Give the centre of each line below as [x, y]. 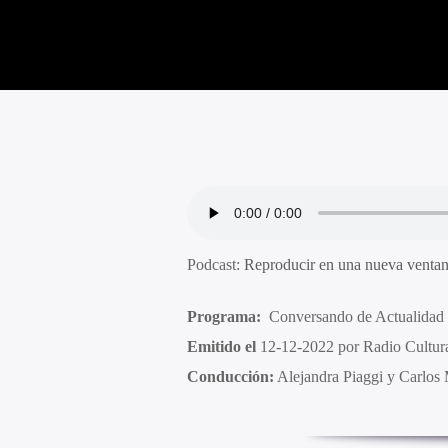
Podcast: [215, 264]
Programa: [223, 317]
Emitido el [221, 347]
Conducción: [230, 377]
